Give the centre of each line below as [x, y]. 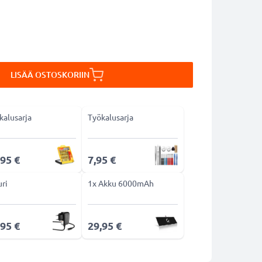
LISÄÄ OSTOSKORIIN [50, 75]
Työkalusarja [110, 117]
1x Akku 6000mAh [120, 183]
